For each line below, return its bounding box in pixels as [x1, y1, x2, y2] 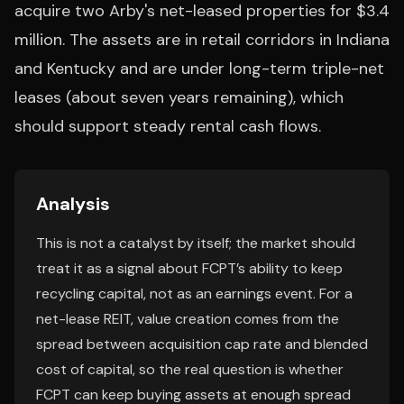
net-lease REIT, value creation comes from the [36, 309, 339, 328]
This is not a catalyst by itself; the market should [36, 234, 355, 252]
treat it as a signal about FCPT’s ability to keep [36, 259, 343, 278]
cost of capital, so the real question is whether [36, 360, 344, 379]
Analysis [36, 192, 110, 216]
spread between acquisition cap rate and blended [36, 335, 368, 353]
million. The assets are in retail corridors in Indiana [14, 29, 390, 50]
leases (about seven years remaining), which [14, 87, 344, 108]
